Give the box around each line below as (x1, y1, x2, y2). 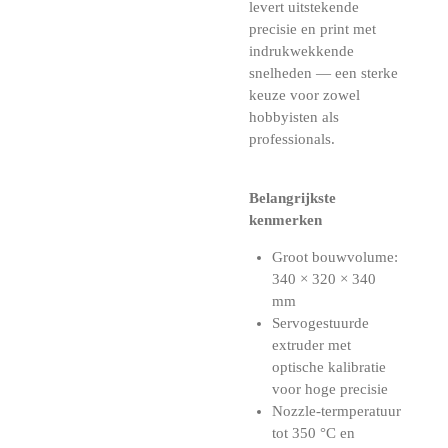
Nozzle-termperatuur (271, 403, 401, 420)
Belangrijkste (249, 190, 336, 207)
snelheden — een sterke (249, 65, 398, 82)
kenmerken (249, 212, 322, 229)
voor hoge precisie (271, 381, 388, 398)
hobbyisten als (249, 109, 339, 126)
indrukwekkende (249, 43, 354, 60)
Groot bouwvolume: (271, 249, 398, 266)
